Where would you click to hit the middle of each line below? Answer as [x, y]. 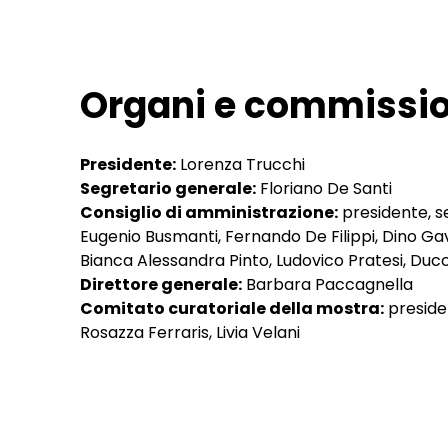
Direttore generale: [161, 284]
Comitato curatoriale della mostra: [232, 308]
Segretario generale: [168, 188]
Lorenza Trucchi [240, 164]
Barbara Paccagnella [327, 284]
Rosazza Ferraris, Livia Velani [190, 332]
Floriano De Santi [324, 188]
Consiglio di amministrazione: [209, 212]
